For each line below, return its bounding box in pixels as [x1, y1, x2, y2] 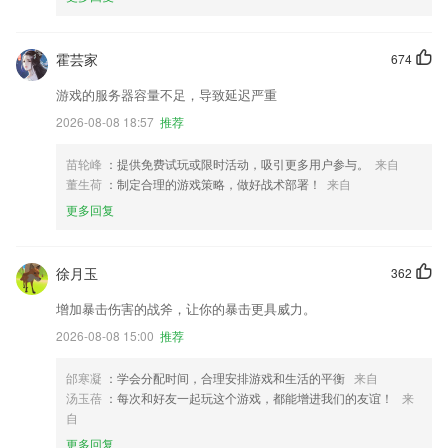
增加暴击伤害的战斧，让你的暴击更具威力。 [56, 299, 316, 318]
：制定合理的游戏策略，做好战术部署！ [105, 175, 321, 192]
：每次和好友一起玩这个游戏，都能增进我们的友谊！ [105, 389, 396, 406]
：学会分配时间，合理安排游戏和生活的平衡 [105, 369, 348, 386]
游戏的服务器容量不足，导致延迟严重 [56, 85, 277, 104]
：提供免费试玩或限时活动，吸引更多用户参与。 [105, 155, 369, 172]
